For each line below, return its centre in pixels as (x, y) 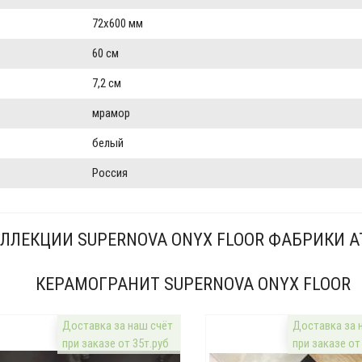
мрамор (111, 114)
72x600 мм (118, 24)
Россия (110, 173)
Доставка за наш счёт (118, 326)
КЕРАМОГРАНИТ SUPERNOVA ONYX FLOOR (193, 284)
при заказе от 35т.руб (116, 344)
